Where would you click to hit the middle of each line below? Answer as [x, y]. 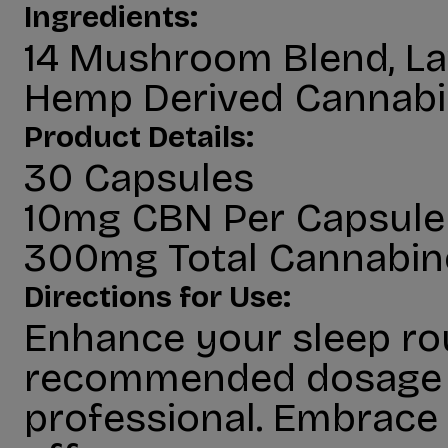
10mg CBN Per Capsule [234, 217]
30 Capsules [139, 177]
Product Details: [139, 137]
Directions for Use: [157, 297]
